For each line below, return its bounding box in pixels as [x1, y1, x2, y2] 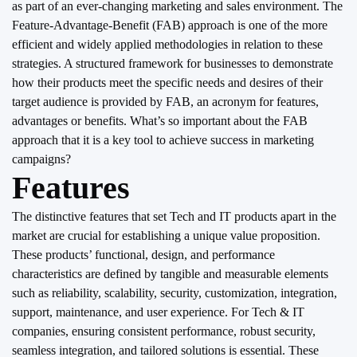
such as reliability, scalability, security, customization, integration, [12, 286, 337, 300]
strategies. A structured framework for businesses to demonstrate [12, 57, 333, 70]
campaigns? [12, 152, 71, 166]
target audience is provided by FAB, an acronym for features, [12, 95, 319, 108]
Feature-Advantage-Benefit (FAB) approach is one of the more [12, 18, 328, 32]
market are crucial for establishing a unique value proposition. [12, 229, 320, 242]
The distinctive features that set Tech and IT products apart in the [12, 210, 336, 223]
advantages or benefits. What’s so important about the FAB [12, 114, 308, 127]
